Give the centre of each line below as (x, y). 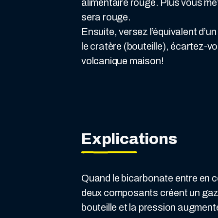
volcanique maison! (123, 61)
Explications (129, 139)
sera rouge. (106, 17)
